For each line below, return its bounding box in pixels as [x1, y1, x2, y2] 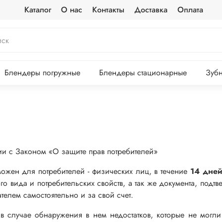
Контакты [92, 4, 125, 15]
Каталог [24, 4, 52, 15]
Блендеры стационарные [99, 67, 187, 79]
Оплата [177, 4, 204, 15]
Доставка [134, 4, 168, 15]
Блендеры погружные [4, 67, 81, 79]
